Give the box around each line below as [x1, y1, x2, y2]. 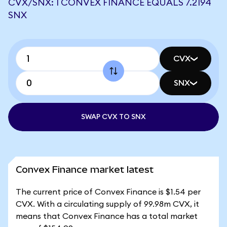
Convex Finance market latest [16, 164, 154, 175]
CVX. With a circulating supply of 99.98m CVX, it [16, 200, 199, 208]
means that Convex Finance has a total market [16, 212, 198, 220]
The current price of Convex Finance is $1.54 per [16, 188, 201, 196]
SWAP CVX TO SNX [81, 113, 146, 121]
